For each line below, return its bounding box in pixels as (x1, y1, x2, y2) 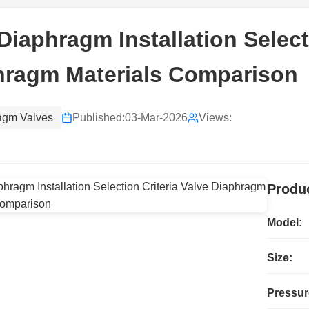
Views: (199, 112, 232, 123)
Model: (267, 217, 302, 228)
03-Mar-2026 (125, 112, 188, 123)
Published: (72, 112, 125, 123)
